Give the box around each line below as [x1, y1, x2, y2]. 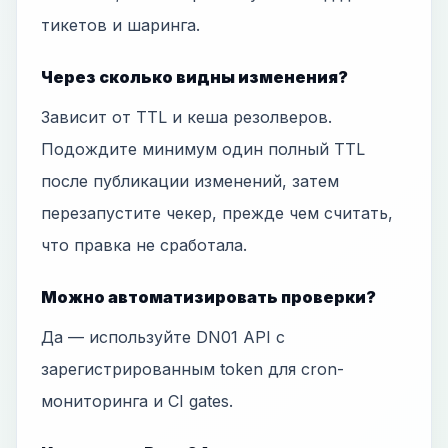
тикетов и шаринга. [41, 15, 200, 35]
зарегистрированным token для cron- [41, 359, 344, 379]
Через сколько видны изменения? [41, 67, 348, 87]
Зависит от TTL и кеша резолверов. [41, 107, 332, 127]
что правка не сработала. [41, 235, 247, 255]
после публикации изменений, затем [41, 171, 339, 191]
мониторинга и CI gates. [41, 391, 233, 411]
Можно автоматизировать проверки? [41, 287, 376, 307]
